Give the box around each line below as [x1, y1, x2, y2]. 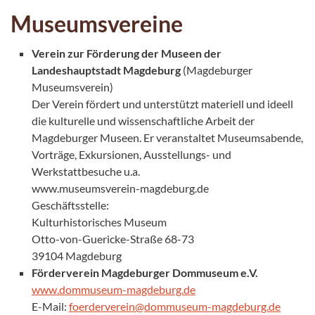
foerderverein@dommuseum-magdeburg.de [69, 299, 281, 313]
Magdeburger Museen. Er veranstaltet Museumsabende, [32, 130, 303, 144]
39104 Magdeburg [32, 248, 122, 262]
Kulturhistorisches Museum [32, 214, 167, 229]
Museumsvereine [11, 9, 183, 37]
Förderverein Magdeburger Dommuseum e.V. [32, 265, 258, 279]
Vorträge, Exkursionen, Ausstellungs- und [32, 147, 231, 161]
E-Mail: [32, 299, 69, 313]
